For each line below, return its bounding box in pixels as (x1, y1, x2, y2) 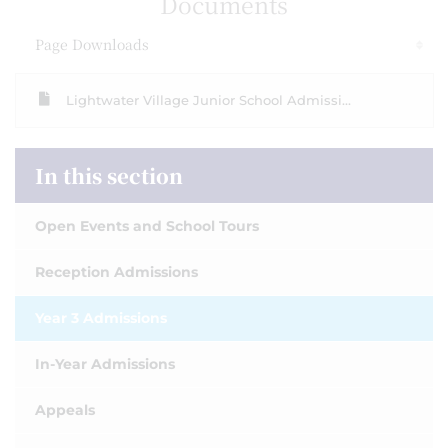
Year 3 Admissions (35, 309, 167, 327)
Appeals (35, 401, 95, 419)
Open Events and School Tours (35, 217, 259, 235)
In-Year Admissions (35, 355, 175, 373)
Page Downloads (35, 34, 149, 54)
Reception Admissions (35, 263, 198, 281)
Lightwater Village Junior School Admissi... (66, 92, 351, 108)
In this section (35, 161, 183, 190)
